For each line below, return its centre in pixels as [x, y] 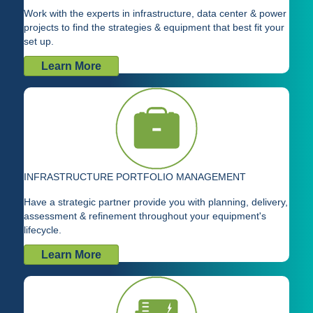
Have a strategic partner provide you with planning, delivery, [156, 202]
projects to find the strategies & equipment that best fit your [154, 28]
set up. [39, 42]
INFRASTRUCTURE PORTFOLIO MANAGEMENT [135, 177]
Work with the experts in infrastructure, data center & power [155, 14]
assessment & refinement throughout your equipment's [145, 216]
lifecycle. [43, 230]
